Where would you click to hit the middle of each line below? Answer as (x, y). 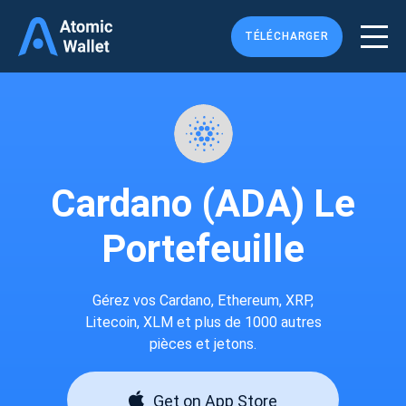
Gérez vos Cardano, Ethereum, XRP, (203, 300)
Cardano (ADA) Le (203, 203)
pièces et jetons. (203, 344)
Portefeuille (203, 249)
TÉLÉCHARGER (286, 36)
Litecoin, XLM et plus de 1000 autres (203, 322)
